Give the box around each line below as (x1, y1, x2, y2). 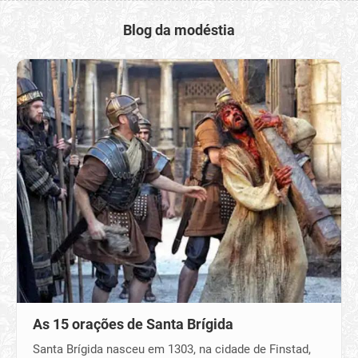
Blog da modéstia (123, 22, 235, 38)
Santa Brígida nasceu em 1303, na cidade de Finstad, (33, 341, 311, 356)
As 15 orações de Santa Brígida (33, 315, 233, 332)
